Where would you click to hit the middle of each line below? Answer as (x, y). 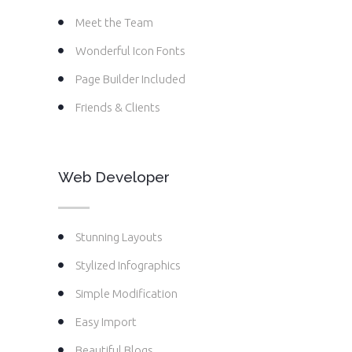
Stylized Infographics (128, 266)
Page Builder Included (130, 79)
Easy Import (106, 322)
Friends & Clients (118, 108)
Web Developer (114, 177)
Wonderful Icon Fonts (130, 51)
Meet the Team (114, 23)
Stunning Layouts (119, 237)
